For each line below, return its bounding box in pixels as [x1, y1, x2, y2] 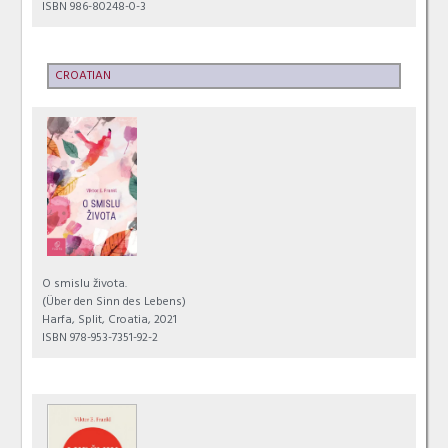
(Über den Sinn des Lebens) [42, 291, 187, 314]
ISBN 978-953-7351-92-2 [42, 327, 159, 350]
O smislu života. [42, 273, 128, 296]
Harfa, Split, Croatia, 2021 [42, 309, 178, 332]
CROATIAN [55, 65, 112, 88]
